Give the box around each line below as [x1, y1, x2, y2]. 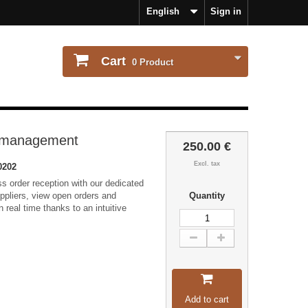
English [146, 6, 179, 16]
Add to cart [184, 294, 229, 305]
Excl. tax [194, 160, 220, 167]
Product [137, 57, 173, 67]
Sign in [210, 6, 241, 16]
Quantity [189, 190, 225, 201]
